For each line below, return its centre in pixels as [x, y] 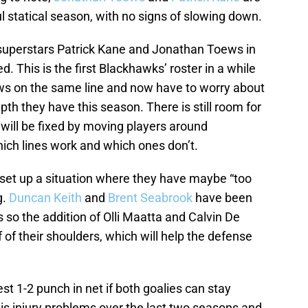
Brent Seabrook [150, 198]
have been [222, 198]
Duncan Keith [45, 198]
